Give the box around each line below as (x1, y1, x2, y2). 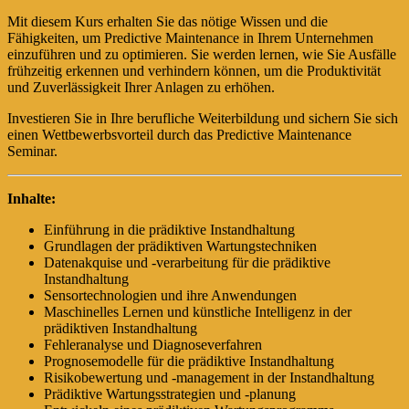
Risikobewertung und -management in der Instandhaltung (44, 369, 374, 385)
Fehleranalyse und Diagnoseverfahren (44, 336, 262, 352)
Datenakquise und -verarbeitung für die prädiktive (44, 254, 330, 270)
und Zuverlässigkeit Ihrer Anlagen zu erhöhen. (7, 79, 275, 95)
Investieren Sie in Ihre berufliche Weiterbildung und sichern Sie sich (7, 110, 398, 126)
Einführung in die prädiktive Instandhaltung (44, 221, 295, 237)
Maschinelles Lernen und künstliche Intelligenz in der (44, 303, 351, 320)
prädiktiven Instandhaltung (44, 320, 197, 336)
